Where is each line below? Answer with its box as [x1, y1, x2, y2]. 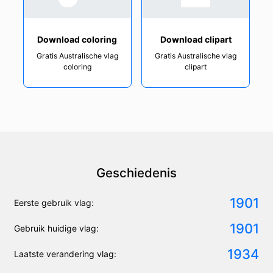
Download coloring [37, 34, 118, 44]
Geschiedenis [96, 165, 177, 180]
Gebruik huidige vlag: [14, 223, 99, 234]
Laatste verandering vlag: [14, 249, 116, 260]
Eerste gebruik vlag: [14, 197, 94, 208]
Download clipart [160, 34, 232, 44]
